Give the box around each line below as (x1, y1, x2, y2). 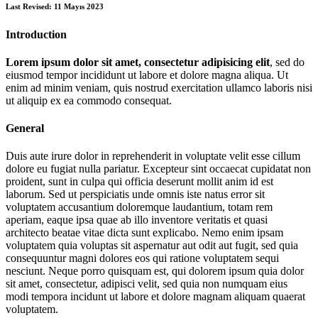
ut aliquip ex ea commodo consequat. (6, 94, 172, 106)
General (6, 122, 44, 135)
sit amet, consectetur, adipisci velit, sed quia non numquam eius (6, 278, 287, 290)
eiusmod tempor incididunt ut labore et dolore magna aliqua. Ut (6, 68, 288, 81)
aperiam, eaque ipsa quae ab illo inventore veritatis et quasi (6, 214, 268, 226)
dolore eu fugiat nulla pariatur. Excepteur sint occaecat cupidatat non (6, 163, 311, 175)
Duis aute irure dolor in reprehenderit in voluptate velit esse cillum (6, 150, 300, 163)
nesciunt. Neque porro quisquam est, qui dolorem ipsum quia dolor (6, 265, 304, 278)
